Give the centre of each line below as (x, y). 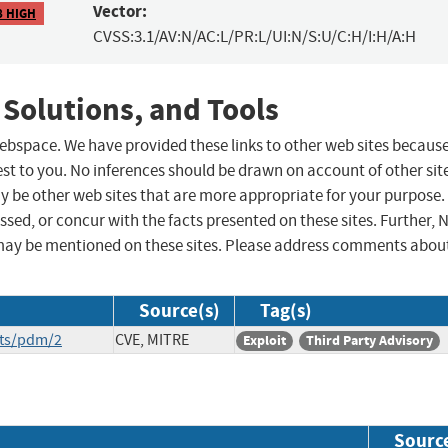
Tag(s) (286, 311)
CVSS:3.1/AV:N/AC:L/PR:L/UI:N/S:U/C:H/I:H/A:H (254, 37)
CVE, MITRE (152, 340)
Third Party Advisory (369, 341)
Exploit (264, 341)
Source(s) (179, 311)
